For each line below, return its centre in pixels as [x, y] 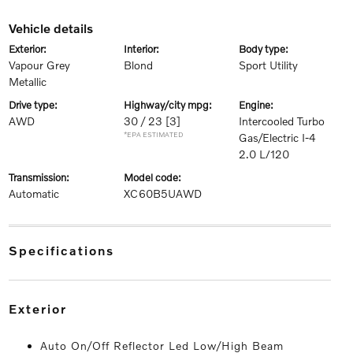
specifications [66, 250]
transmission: [41, 177]
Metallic [27, 82]
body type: [268, 49]
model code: [157, 177]
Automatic [33, 193]
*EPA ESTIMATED [153, 134]
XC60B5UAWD [162, 193]
